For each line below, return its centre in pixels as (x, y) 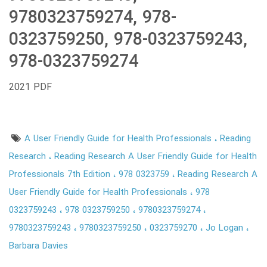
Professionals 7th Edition (61, 174)
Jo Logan (226, 228)
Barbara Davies (38, 246)
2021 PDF (30, 87)
